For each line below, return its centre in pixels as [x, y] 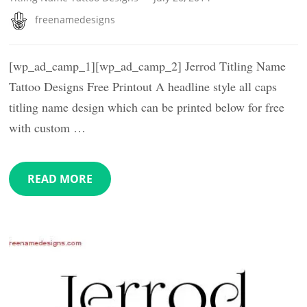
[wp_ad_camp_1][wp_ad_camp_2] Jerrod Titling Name [148, 66]
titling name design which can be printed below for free [147, 107]
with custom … [48, 128]
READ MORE [60, 179]
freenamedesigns [75, 20]
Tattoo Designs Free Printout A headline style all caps [143, 87]
